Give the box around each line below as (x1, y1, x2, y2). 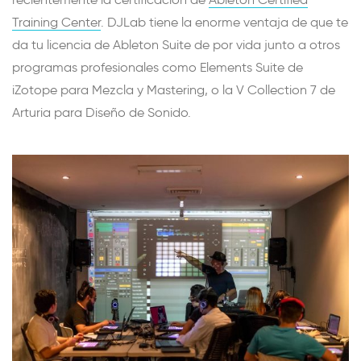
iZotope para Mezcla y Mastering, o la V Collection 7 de (12, 82, 335, 98)
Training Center (12, 15, 101, 31)
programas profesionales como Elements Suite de (12, 60, 303, 76)
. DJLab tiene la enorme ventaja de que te (101, 15, 348, 31)
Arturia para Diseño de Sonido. (12, 105, 191, 121)
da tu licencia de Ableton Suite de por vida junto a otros (12, 37, 340, 53)
